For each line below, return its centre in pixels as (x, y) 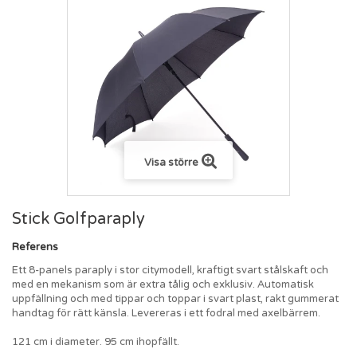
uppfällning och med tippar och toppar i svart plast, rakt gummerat (175, 298)
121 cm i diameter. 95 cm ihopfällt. (96, 341)
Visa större (171, 162)
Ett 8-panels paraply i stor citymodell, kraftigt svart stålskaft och (170, 270)
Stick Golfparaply (78, 219)
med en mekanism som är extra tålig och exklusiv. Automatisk (163, 284)
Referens (35, 247)
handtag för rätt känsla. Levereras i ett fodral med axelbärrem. (166, 313)
